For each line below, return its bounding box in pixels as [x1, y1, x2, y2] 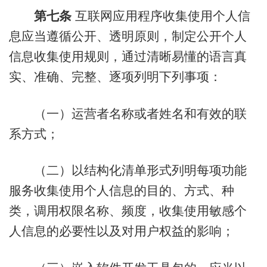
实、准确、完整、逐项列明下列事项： [8, 70, 222, 84]
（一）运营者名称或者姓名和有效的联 [8, 106, 247, 120]
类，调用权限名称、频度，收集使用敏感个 [8, 204, 247, 218]
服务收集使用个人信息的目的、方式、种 [8, 184, 234, 198]
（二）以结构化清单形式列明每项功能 [8, 163, 247, 178]
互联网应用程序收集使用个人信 [71, 9, 250, 23]
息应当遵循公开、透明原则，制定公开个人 [8, 29, 247, 44]
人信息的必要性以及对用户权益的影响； [8, 224, 234, 238]
